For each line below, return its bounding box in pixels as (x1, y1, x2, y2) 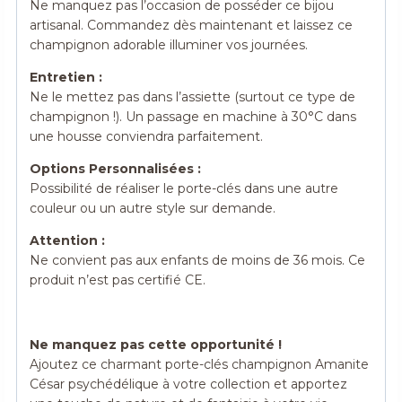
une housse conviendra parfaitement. (30, 128, 264, 145)
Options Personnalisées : (30, 161, 202, 178)
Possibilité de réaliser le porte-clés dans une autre (30, 180, 339, 197)
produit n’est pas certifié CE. (30, 272, 206, 289)
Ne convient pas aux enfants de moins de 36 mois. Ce (30, 252, 366, 269)
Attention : (30, 232, 106, 249)
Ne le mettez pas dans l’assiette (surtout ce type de (30, 89, 356, 106)
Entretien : (30, 69, 103, 86)
